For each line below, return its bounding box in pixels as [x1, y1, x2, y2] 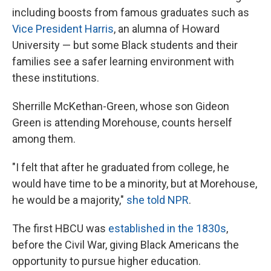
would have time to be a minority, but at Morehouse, [12, 177, 257, 190]
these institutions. [12, 71, 99, 84]
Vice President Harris [12, 22, 114, 35]
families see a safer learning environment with [12, 55, 234, 68]
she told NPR [126, 194, 189, 206]
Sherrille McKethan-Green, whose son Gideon [12, 100, 229, 113]
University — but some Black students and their [12, 39, 238, 51]
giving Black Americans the [109, 238, 239, 251]
